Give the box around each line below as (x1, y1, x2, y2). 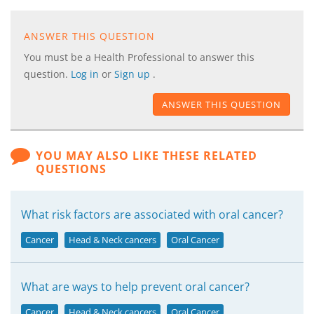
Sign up (114, 67, 153, 81)
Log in (71, 67, 102, 81)
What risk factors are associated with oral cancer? (21, 207, 283, 222)
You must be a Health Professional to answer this (24, 50, 254, 64)
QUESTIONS (36, 161, 107, 177)
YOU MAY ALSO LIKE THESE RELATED (36, 148, 258, 163)
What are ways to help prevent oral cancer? (21, 279, 250, 294)
